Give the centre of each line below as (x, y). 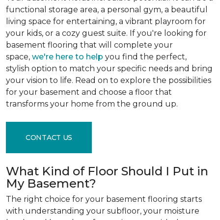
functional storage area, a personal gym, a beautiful (107, 10)
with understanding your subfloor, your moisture (103, 211)
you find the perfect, (145, 57)
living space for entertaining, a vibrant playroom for (106, 21)
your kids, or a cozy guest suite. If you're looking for (106, 33)
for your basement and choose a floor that (89, 92)
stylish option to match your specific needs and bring (109, 69)
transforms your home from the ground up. (93, 104)
